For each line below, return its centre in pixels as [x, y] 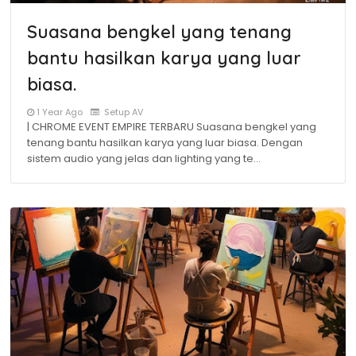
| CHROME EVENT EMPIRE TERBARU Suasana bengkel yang [172, 127]
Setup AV [122, 112]
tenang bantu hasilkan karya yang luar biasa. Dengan [165, 143]
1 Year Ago [60, 112]
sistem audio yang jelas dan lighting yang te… [144, 159]
